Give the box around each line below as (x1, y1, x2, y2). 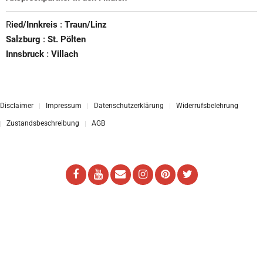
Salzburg (6, 34, 43, 45)
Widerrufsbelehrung (176, 102, 238, 110)
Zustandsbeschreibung (6, 119, 79, 128)
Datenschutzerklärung (94, 102, 164, 110)
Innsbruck (6, 49, 46, 60)
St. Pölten (48, 34, 86, 45)
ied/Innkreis (11, 19, 58, 31)
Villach (51, 49, 78, 60)
